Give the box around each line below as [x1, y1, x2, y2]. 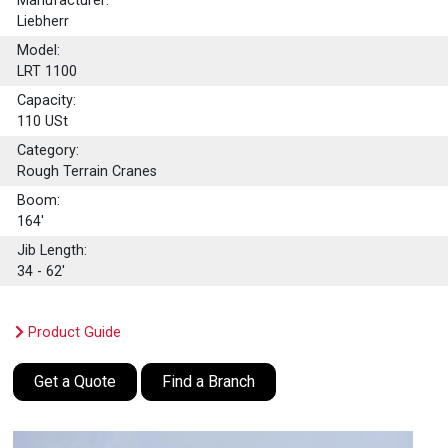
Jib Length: [17, 242, 88, 260]
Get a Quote [34, 372, 117, 392]
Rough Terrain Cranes [17, 163, 158, 181]
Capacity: [17, 92, 77, 110]
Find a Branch [162, 372, 256, 392]
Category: [17, 142, 80, 160]
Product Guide [24, 324, 122, 342]
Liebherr [17, 13, 70, 31]
